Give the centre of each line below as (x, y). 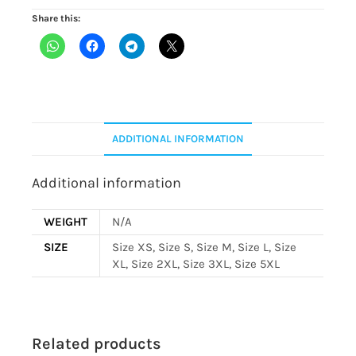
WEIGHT (66, 222)
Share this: (56, 18)
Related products (97, 344)
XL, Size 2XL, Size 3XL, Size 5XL (196, 264)
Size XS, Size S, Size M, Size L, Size (205, 248)
